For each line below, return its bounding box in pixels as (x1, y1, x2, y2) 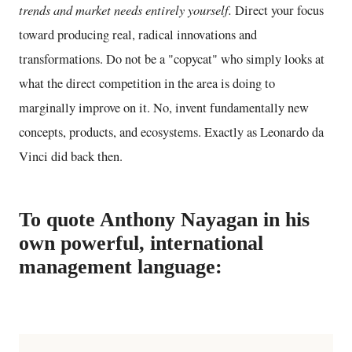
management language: (19, 255, 222, 278)
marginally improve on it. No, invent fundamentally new (19, 98, 309, 116)
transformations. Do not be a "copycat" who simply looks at (19, 49, 324, 68)
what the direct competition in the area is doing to (19, 74, 275, 92)
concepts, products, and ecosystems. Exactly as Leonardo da (19, 123, 324, 141)
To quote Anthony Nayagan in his (19, 207, 310, 231)
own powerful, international (19, 231, 263, 255)
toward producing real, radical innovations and (19, 25, 257, 43)
